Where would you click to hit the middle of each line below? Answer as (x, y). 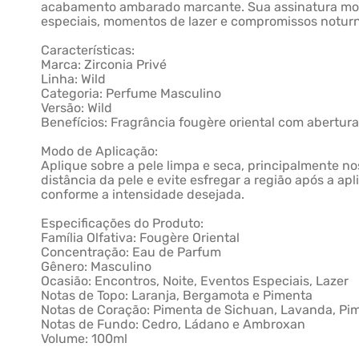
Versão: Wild (77, 108)
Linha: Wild (74, 79)
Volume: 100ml (85, 339)
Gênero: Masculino (97, 266)
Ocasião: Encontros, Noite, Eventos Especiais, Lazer (195, 281)
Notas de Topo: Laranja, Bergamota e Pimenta (177, 295)
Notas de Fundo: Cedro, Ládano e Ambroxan (173, 324)
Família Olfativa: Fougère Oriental (141, 238)
